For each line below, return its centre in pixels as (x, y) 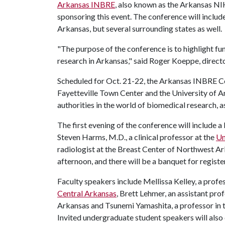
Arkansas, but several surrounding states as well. (140, 28)
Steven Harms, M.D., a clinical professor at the (137, 137)
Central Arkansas (87, 193)
